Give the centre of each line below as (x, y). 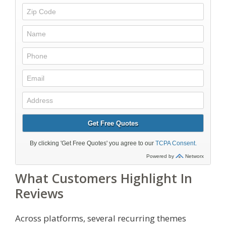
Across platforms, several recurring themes (101, 218)
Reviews (39, 193)
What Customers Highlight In (104, 178)
